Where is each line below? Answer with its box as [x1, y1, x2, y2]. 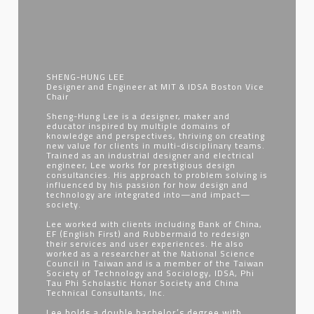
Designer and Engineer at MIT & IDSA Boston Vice [46, 78, 264, 95]
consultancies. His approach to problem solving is [46, 167, 268, 183]
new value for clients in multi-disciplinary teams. [46, 137, 265, 153]
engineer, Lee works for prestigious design [46, 157, 235, 173]
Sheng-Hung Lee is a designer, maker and [46, 108, 230, 124]
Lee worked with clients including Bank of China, [46, 216, 262, 232]
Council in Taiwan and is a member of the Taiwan [46, 255, 264, 271]
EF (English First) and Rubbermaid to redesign [46, 226, 250, 242]
